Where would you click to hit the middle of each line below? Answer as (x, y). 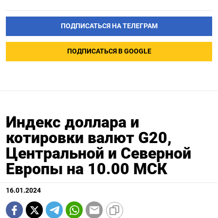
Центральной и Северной (99, 154)
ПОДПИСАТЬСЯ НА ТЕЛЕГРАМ (109, 26)
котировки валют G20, (89, 138)
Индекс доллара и (73, 122)
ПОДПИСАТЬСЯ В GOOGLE (109, 52)
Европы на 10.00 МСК (87, 169)
